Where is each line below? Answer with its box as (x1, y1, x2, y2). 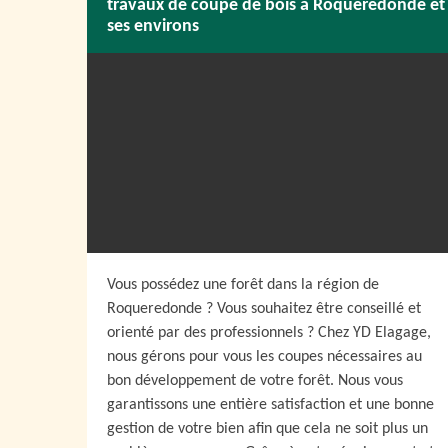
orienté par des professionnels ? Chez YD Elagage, (107, 325, 431, 341)
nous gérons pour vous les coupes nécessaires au (107, 349, 422, 365)
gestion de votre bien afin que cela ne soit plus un (107, 421, 428, 437)
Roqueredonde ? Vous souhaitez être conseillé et (107, 301, 421, 317)
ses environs (107, 17, 199, 36)
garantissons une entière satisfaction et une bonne (107, 397, 434, 413)
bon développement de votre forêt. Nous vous (107, 373, 403, 389)
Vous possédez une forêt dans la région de (107, 277, 379, 293)
